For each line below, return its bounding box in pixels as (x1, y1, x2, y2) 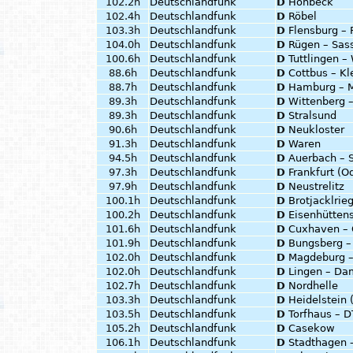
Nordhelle (288, 280, 338, 292)
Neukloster (288, 124, 344, 136)
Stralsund (288, 110, 336, 121)
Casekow (288, 322, 335, 334)
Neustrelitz (288, 180, 344, 192)
